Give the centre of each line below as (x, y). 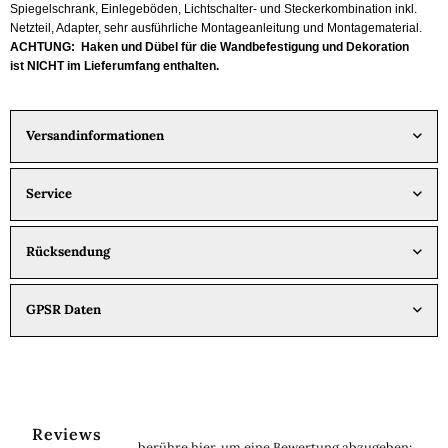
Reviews (67, 433)
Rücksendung (68, 251)
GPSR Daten (63, 309)
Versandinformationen (95, 135)
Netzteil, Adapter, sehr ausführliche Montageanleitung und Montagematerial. (216, 27)
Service (49, 193)
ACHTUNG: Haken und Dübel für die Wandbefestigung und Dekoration (209, 46)
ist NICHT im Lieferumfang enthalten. (114, 65)
